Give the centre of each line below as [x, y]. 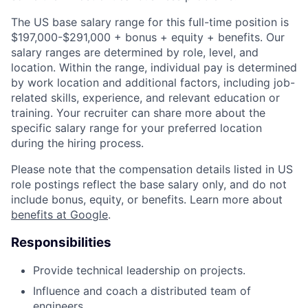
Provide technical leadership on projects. [139, 271]
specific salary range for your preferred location [136, 128]
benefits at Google [59, 214]
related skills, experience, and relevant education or [145, 97]
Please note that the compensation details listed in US [152, 169]
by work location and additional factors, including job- [153, 82]
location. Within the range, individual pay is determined [154, 67]
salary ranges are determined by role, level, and [135, 52]
